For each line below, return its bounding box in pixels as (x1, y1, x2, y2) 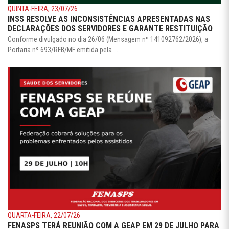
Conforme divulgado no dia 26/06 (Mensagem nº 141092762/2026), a (8, 35, 208, 44)
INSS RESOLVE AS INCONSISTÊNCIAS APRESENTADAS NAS (8, 14, 210, 25)
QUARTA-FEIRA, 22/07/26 (8, 211, 80, 219)
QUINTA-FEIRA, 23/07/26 (8, 5, 78, 13)
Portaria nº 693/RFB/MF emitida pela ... (8, 45, 118, 54)
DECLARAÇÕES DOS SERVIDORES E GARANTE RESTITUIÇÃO (8, 24, 213, 34)
